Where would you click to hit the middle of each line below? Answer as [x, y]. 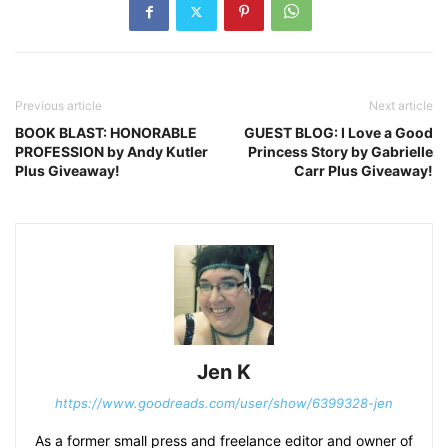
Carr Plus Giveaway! [363, 171]
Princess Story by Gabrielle [340, 152]
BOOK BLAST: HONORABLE [106, 133]
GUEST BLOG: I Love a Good [338, 133]
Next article [401, 106]
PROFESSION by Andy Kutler [111, 152]
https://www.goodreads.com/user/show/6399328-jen [224, 403]
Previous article [58, 106]
